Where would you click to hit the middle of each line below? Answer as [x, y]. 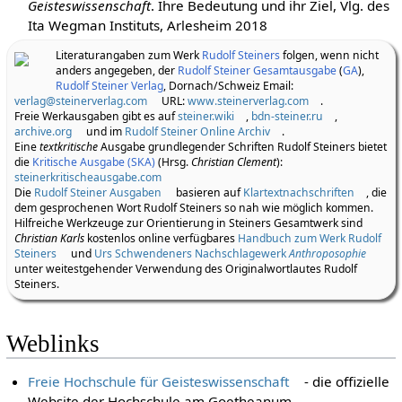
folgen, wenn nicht [330, 55]
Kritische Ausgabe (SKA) [93, 162]
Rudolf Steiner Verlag [110, 85]
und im [104, 131]
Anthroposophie [327, 253]
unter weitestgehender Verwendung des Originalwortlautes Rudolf [185, 268]
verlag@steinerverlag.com [80, 100]
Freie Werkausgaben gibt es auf [96, 116]
